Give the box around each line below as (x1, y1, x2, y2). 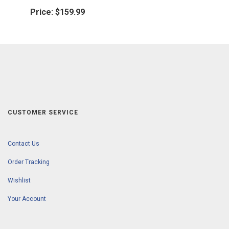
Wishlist (8, 177, 31, 185)
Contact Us (8, 140, 39, 148)
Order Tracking (8, 158, 50, 166)
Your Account (8, 195, 46, 203)
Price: (30, 7, 53, 17)
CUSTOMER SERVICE (8, 109, 78, 117)
